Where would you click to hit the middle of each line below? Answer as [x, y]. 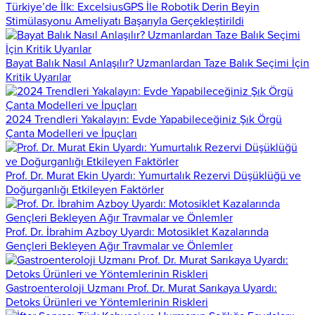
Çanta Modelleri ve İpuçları [71, 133]
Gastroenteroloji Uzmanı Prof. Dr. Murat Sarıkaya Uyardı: [141, 288]
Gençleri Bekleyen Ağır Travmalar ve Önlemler [119, 246]
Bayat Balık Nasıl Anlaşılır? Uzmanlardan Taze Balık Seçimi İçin [157, 63]
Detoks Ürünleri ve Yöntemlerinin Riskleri [107, 302]
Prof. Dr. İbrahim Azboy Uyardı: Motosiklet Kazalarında [137, 232]
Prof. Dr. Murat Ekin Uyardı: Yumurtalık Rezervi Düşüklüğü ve [153, 175]
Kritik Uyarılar [38, 77]
